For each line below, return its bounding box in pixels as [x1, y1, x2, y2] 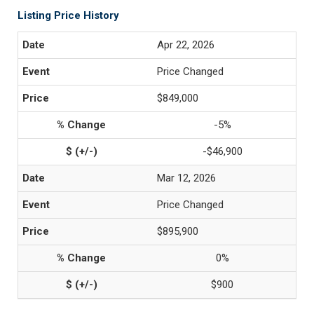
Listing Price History [18, 9, 119, 22]
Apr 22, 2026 [157, 39, 214, 51]
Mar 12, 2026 [157, 172, 216, 184]
